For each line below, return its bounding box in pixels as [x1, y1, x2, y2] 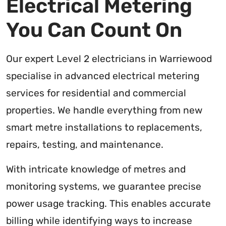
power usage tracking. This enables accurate [6, 198, 211, 210]
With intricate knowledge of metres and [6, 163, 186, 176]
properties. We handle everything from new [6, 104, 202, 117]
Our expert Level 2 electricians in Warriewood [6, 53, 212, 65]
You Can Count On [6, 18, 182, 42]
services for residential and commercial [6, 87, 186, 99]
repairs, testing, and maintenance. [6, 139, 163, 151]
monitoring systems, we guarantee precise [6, 181, 201, 193]
